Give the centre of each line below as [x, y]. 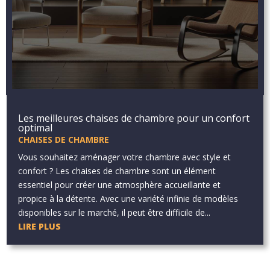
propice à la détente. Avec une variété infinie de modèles [128, 198]
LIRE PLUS [40, 226]
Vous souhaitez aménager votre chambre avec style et [125, 157]
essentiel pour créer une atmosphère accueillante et [120, 184]
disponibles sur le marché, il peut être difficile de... [115, 212]
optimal [36, 127]
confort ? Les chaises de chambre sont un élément [117, 171]
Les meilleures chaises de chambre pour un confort [134, 118]
